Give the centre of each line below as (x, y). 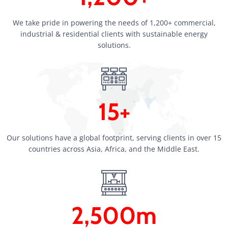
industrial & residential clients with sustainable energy (114, 34)
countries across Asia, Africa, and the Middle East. (114, 149)
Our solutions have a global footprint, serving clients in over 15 (114, 138)
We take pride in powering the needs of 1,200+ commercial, (114, 23)
